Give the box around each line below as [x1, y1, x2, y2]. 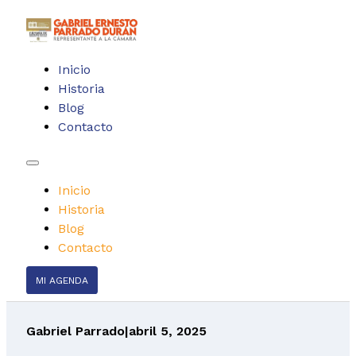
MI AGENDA [35, 274, 88, 286]
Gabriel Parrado [25, 323, 125, 339]
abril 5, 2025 [128, 323, 207, 339]
